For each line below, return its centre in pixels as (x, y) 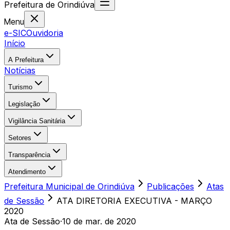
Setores (20, 138)
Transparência (29, 155)
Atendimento (27, 172)
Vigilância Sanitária (37, 121)
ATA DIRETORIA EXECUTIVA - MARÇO (134, 201)
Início (15, 43)
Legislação (24, 104)
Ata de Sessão (32, 221)
